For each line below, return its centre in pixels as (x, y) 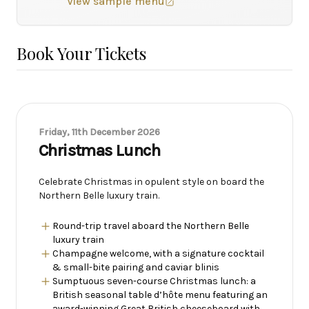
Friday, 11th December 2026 (99, 132)
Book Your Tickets (81, 53)
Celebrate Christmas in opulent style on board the (151, 182)
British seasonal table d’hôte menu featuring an (160, 295)
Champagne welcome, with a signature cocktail (158, 253)
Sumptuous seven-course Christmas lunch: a (154, 281)
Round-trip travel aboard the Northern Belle (151, 226)
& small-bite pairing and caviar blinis (136, 267)
